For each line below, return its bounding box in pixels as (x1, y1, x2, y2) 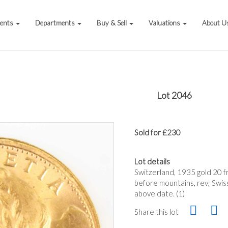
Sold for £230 (134, 128, 181, 137)
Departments (35, 19, 77, 27)
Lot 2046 (157, 90, 192, 101)
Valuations (149, 19, 182, 27)
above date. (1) (134, 189, 185, 198)
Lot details (134, 157, 170, 166)
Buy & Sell (97, 19, 129, 27)
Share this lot (134, 207, 179, 216)
